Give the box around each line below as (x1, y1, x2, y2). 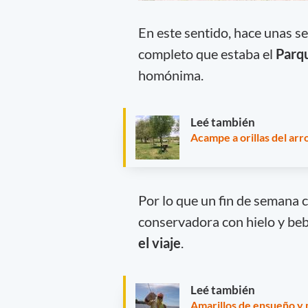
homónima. (137, 66, 203, 83)
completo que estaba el (137, 45, 276, 62)
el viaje (137, 234, 181, 251)
